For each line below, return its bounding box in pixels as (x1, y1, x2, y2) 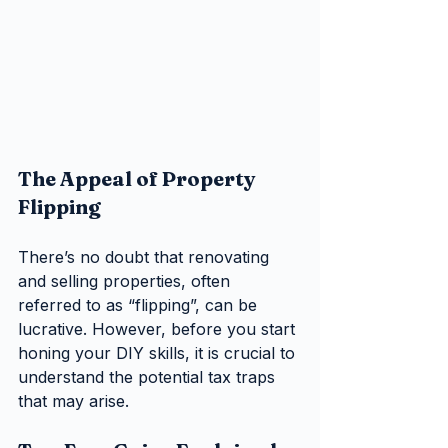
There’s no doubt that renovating (18, 247, 274, 268)
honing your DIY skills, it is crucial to (18, 343, 300, 364)
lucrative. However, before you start (18, 319, 300, 340)
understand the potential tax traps (18, 367, 280, 388)
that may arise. (18, 391, 129, 412)
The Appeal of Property (18, 166, 260, 192)
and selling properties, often (18, 271, 235, 292)
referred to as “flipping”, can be (18, 295, 262, 316)
